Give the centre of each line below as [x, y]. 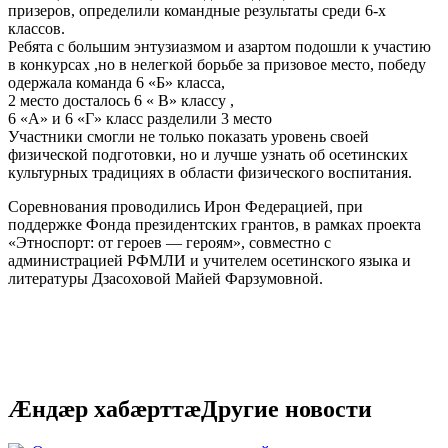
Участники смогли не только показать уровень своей [188, 137]
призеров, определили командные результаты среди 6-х [197, 11]
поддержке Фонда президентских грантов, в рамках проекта [214, 225]
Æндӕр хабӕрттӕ [104, 409]
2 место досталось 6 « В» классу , [121, 101]
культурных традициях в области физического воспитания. [210, 173]
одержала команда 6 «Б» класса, [116, 83]
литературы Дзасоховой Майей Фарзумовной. [165, 279]
